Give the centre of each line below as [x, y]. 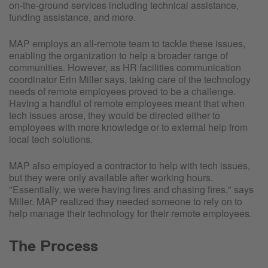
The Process [54, 246]
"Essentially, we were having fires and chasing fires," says [131, 189]
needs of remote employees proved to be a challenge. [122, 91]
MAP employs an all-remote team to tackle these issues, [127, 43]
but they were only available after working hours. [111, 177]
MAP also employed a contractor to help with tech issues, [130, 165]
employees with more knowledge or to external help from [128, 127]
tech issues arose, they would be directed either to [115, 115]
